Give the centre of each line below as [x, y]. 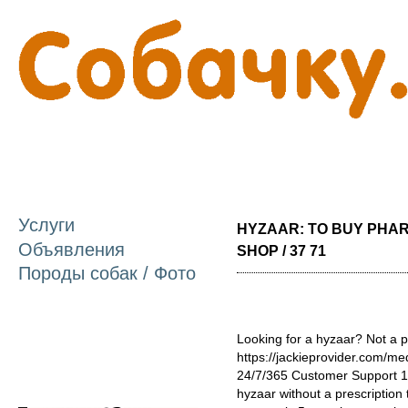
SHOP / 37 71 [281, 250]
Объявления [71, 249]
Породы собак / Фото [107, 274]
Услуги [46, 225]
